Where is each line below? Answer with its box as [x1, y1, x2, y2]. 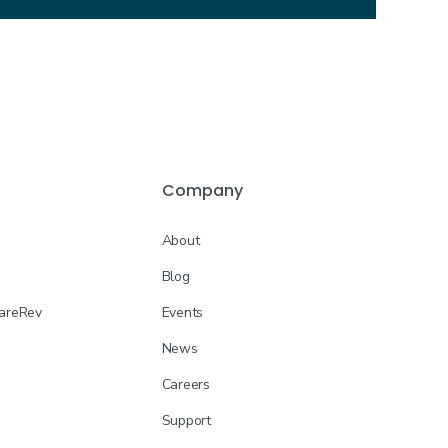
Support [161, 411, 211, 430]
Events [161, 303, 204, 322]
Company [161, 179, 243, 202]
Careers [161, 375, 210, 394]
